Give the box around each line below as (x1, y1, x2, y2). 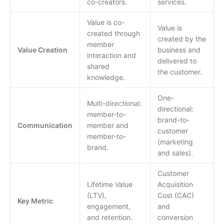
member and (87, 121, 128, 129)
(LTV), (87, 191, 106, 199)
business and (157, 45, 200, 54)
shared (87, 62, 109, 70)
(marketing (157, 137, 193, 146)
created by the (157, 34, 206, 43)
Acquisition (157, 180, 193, 188)
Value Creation (17, 45, 67, 54)
